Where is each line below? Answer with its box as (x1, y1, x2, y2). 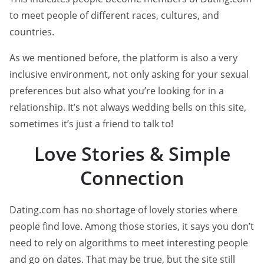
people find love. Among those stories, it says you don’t (9, 220, 254, 233)
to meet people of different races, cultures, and (9, 9, 219, 22)
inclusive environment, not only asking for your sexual (9, 68, 249, 81)
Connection (80, 165, 184, 191)
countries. (9, 25, 54, 39)
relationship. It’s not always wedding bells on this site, (9, 101, 246, 114)
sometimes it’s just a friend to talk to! (9, 117, 173, 131)
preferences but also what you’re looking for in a (9, 84, 224, 98)
